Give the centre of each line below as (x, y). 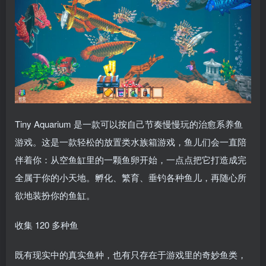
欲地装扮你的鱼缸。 (55, 195)
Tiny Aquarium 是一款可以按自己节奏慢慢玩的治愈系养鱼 (129, 124)
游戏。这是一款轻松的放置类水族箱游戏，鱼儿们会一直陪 (131, 142)
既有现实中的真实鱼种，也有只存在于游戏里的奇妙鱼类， (131, 255)
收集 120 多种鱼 (47, 225)
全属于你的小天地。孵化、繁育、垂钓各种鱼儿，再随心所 (131, 178)
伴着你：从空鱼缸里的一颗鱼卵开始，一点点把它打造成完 (131, 160)
